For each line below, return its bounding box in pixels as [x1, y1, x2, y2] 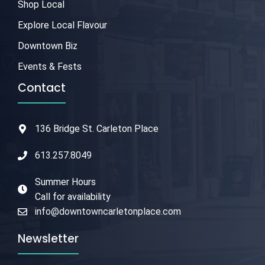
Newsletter [18, 231, 79, 247]
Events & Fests [18, 61, 82, 73]
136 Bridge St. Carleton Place [34, 123, 159, 135]
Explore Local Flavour [18, 20, 107, 31]
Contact [18, 80, 66, 96]
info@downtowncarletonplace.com [34, 206, 181, 218]
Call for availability [34, 191, 111, 203]
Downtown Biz [18, 40, 77, 52]
